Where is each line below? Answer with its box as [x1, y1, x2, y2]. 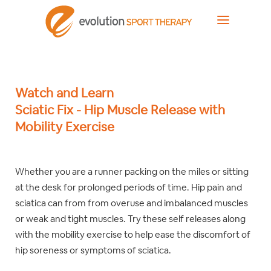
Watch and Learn [15, 85, 114, 101]
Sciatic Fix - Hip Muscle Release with [15, 102, 225, 118]
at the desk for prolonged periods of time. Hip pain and [15, 181, 242, 193]
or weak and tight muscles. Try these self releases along [15, 213, 246, 224]
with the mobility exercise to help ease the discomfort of [15, 229, 250, 240]
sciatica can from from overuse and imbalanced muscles [15, 197, 248, 209]
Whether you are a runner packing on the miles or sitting [15, 166, 249, 177]
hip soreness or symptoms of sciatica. [15, 244, 171, 256]
